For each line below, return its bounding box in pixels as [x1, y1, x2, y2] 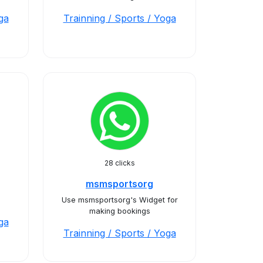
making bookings [89, 207, 150, 215]
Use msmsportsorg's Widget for [61, 195, 178, 204]
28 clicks [104, 159, 135, 167]
